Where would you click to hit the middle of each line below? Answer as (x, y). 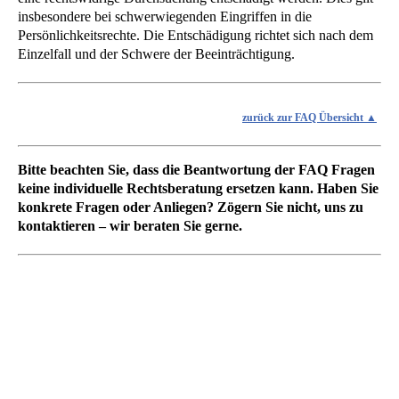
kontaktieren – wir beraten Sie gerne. (130, 226)
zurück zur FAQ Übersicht (304, 117)
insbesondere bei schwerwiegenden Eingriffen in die (165, 16)
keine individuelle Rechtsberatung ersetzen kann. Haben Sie (198, 189)
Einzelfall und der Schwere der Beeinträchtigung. (156, 53)
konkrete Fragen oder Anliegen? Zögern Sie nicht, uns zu (191, 208)
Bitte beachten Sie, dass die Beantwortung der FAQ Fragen (196, 170)
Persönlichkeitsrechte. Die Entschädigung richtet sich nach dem (195, 35)
